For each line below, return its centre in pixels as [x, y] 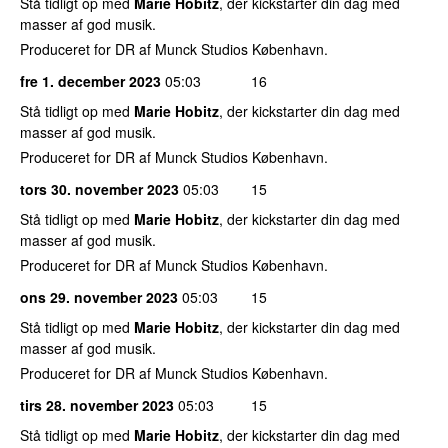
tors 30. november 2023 [99, 188]
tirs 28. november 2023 [97, 404]
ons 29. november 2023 [99, 296]
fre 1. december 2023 [90, 80]
